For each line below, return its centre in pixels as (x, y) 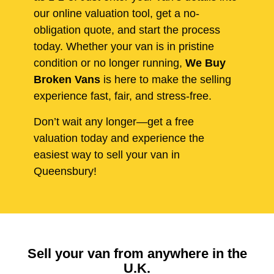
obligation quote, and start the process (127, 30)
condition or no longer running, (109, 63)
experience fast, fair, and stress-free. (123, 96)
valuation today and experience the (119, 138)
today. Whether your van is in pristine (124, 47)
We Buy (206, 63)
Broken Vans (67, 80)
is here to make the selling (166, 80)
